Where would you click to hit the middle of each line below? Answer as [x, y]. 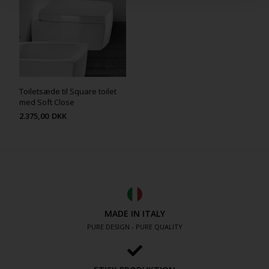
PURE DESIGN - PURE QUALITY [134, 227]
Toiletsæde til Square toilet [68, 92]
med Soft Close [47, 102]
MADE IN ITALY [134, 214]
